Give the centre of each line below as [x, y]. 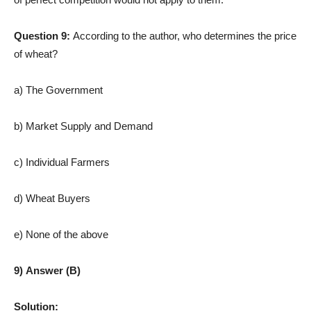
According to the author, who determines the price [185, 35]
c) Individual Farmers [62, 162]
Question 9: [43, 35]
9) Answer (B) [47, 270]
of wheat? [36, 53]
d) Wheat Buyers [52, 198]
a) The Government [58, 90]
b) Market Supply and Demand [83, 126]
